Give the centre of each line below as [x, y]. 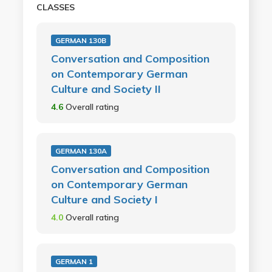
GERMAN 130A [81, 151]
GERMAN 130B [80, 40]
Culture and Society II [106, 89]
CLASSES [55, 7]
